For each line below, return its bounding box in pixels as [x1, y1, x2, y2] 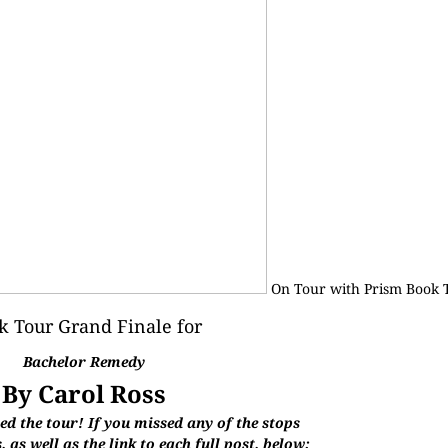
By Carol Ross [2, 377, 167, 410]
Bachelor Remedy [23, 352, 146, 371]
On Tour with [267, 279, 364, 298]
